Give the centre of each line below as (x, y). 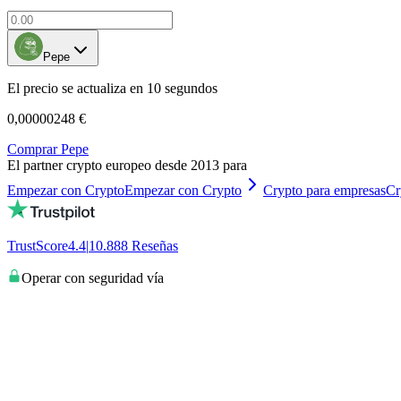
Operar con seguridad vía (93, 277)
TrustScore (38, 245)
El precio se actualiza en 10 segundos (112, 88)
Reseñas (155, 245)
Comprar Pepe (48, 149)
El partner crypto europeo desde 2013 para (127, 165)
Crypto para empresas (324, 190)
